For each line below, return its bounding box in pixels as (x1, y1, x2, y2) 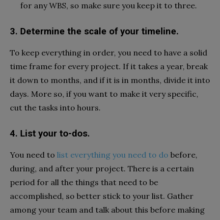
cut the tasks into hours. (10, 102, 103, 112)
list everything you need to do (57, 149, 168, 160)
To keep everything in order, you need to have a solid (10, 47, 207, 57)
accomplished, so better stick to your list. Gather (10, 191, 193, 201)
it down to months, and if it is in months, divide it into (10, 75, 210, 85)
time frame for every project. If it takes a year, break (10, 61, 208, 71)
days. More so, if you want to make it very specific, (10, 88, 198, 99)
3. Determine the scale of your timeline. (10, 26, 179, 37)
